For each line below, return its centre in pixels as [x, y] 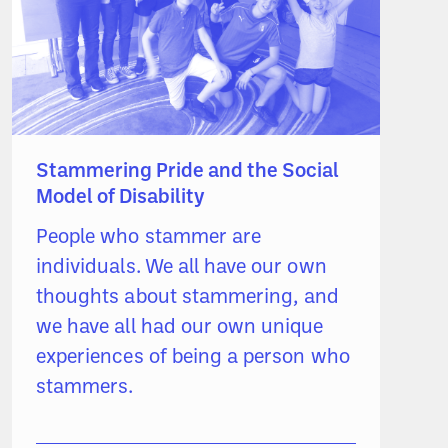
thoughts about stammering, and [188, 298]
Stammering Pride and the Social [188, 172]
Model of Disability [121, 198]
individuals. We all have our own [182, 268]
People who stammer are [149, 238]
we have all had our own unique [180, 328]
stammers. [85, 388]
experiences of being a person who [193, 358]
